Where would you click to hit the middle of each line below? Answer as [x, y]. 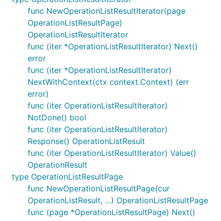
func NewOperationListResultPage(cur [99, 188]
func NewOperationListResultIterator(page [107, 11]
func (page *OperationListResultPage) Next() [111, 212]
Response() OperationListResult [86, 141]
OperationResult [57, 165]
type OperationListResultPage [67, 177]
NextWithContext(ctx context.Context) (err [108, 82]
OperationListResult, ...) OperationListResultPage [118, 200]
